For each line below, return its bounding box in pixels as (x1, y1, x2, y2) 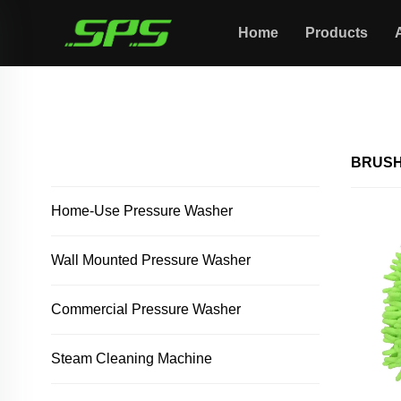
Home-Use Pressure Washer (51, 203, 233, 218)
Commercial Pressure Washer (51, 302, 241, 317)
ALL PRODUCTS (51, 155, 162, 170)
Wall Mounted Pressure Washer (51, 252, 251, 268)
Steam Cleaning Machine (51, 351, 212, 366)
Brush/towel (102, 95, 172, 110)
